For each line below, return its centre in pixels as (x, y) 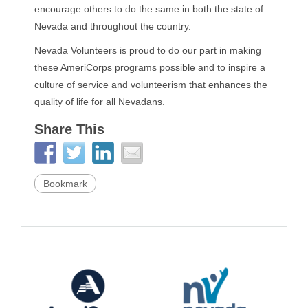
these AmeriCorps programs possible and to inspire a (150, 67)
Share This (69, 129)
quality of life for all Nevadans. (100, 102)
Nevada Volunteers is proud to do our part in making (148, 50)
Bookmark (65, 184)
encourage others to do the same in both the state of (149, 9)
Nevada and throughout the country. (113, 26)
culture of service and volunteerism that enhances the (151, 85)
